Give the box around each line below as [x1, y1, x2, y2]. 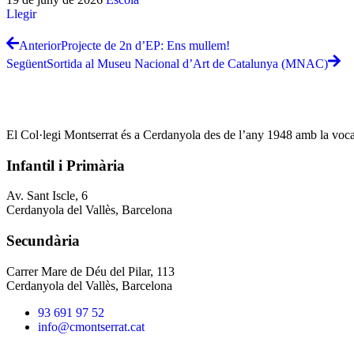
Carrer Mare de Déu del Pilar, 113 [6, 264, 175, 278]
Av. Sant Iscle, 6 [6, 189, 88, 203]
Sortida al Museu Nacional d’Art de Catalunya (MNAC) [47, 56, 328, 70]
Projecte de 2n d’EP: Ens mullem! [61, 39, 230, 53]
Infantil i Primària [6, 156, 125, 174]
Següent [6, 56, 47, 70]
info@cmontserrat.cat [38, 319, 145, 333]
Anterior [19, 39, 61, 53]
